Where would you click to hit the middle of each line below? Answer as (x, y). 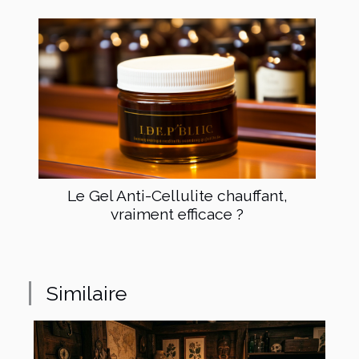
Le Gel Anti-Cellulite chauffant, (177, 196)
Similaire (86, 294)
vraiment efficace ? (177, 214)
